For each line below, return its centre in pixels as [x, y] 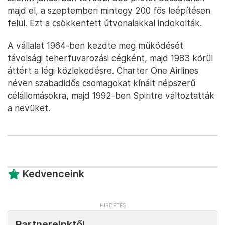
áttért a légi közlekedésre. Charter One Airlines [103, 71]
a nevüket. [29, 108]
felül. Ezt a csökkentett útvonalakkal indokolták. [105, 23]
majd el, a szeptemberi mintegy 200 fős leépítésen [109, 11]
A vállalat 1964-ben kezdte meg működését [95, 46]
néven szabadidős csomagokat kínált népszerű [101, 83]
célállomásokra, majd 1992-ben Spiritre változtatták [111, 96]
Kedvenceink [53, 174]
